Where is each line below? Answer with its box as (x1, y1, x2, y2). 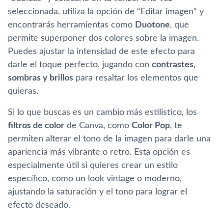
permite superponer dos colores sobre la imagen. (8, 33, 199, 43)
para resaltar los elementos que (73, 73, 198, 82)
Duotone (135, 20, 170, 29)
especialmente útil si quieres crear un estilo (8, 161, 178, 170)
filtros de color (8, 121, 64, 130)
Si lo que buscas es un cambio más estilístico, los (8, 108, 197, 117)
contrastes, (152, 60, 195, 69)
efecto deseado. (8, 200, 70, 210)
